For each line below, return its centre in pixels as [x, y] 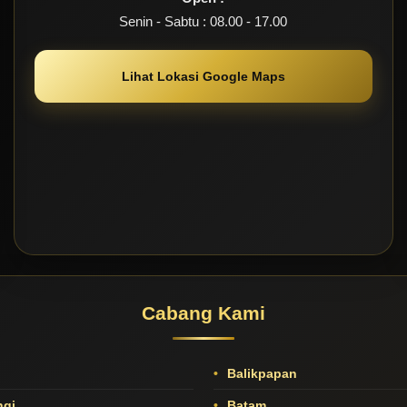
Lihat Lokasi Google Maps [203, 77]
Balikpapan [260, 374]
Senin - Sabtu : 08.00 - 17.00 [203, 22]
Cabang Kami [203, 313]
